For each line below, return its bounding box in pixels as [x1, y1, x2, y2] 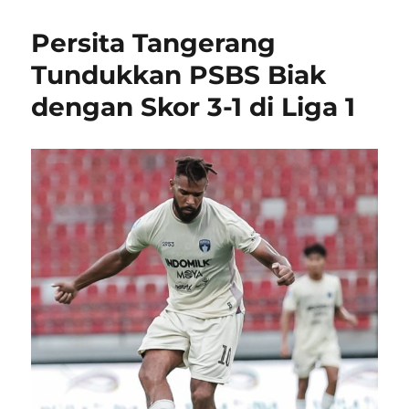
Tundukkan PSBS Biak [31, 59, 327, 90]
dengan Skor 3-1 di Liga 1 [31, 91, 356, 122]
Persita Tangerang [31, 27, 277, 58]
